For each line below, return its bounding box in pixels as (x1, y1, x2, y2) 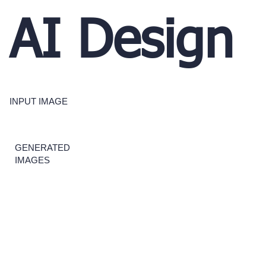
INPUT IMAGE (9, 96, 68, 106)
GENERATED (14, 142, 70, 153)
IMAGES (14, 155, 50, 165)
